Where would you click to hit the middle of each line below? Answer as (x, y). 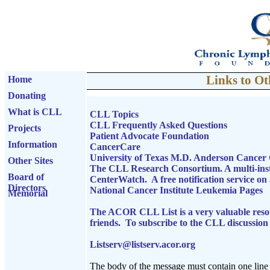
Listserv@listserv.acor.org (143, 244)
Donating (27, 96)
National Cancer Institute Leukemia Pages (176, 190)
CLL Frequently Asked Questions (159, 125)
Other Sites (30, 161)
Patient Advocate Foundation (149, 136)
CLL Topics (114, 114)
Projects (24, 128)
